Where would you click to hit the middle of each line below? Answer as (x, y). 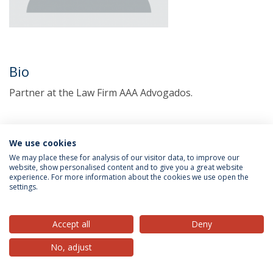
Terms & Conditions (115, 192)
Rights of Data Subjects (210, 192)
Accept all (71, 224)
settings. (23, 187)
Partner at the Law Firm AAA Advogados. (101, 93)
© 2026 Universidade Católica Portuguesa (136, 254)
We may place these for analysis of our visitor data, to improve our (124, 158)
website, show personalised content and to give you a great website (126, 167)
